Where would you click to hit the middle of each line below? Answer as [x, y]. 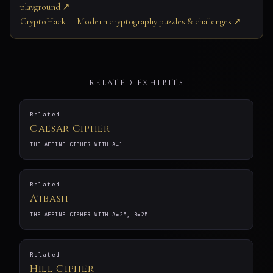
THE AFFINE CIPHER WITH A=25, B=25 [89, 215]
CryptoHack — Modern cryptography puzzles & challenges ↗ [131, 22]
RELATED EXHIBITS [136, 83]
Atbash [50, 199]
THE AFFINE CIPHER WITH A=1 [76, 145]
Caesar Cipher [70, 129]
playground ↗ [45, 7]
